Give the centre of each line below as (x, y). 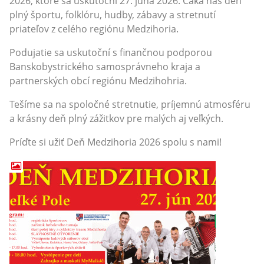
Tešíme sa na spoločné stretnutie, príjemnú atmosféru (130, 104)
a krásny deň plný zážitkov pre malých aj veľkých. (116, 118)
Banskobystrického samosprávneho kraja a (105, 67)
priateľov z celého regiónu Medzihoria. (94, 29)
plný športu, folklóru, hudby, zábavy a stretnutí (113, 15)
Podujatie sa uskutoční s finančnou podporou (111, 52)
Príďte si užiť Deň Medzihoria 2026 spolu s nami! (115, 142)
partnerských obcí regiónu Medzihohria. (98, 81)
